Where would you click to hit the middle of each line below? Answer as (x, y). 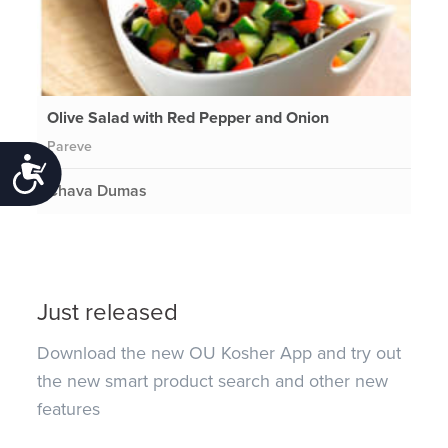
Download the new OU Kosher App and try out (219, 353)
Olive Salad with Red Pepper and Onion (188, 117)
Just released (108, 313)
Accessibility (107, 171)
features (69, 409)
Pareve (70, 146)
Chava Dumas (97, 190)
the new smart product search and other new (213, 381)
